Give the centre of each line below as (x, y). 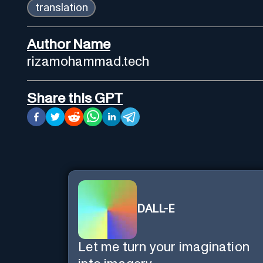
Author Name (69, 44)
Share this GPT (75, 98)
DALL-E (156, 210)
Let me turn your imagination (164, 247)
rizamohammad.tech (88, 62)
